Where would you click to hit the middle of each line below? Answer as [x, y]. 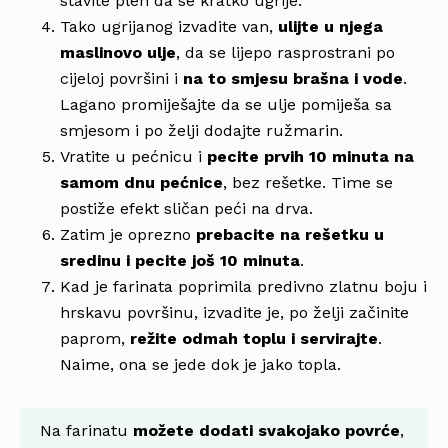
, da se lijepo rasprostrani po [285, 52]
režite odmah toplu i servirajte [254, 338]
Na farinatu [86, 430]
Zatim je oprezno [128, 234]
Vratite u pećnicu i [133, 156]
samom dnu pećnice [141, 182]
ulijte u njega [330, 26]
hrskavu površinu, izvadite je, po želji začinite [234, 312]
